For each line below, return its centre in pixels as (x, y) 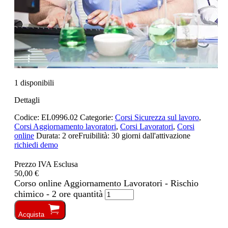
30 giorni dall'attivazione (151, 135)
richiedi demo (36, 145)
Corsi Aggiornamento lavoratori (65, 126)
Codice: (28, 117)
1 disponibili (34, 82)
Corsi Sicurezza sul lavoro (157, 117)
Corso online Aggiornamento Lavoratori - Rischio (106, 183)
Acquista (31, 214)
